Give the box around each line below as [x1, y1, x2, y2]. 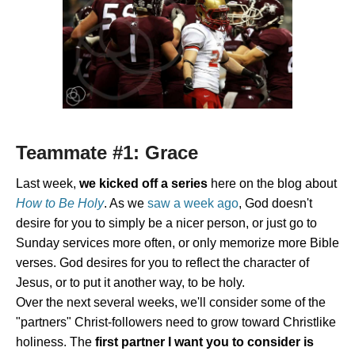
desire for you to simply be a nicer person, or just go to [16, 216, 317, 231]
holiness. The [16, 335, 95, 349]
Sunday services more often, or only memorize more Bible [16, 236, 339, 250]
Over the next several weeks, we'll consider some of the [16, 296, 326, 310]
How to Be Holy [16, 197, 104, 211]
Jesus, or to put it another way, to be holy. [16, 276, 245, 290]
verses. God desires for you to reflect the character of [16, 256, 309, 270]
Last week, [16, 177, 79, 191]
